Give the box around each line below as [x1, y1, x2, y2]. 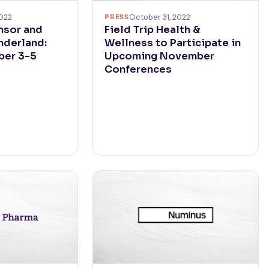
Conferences [104, 63, 172, 76]
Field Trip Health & [104, 23, 201, 37]
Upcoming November [104, 50, 215, 63]
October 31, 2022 [128, 12, 190, 23]
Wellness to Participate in [104, 37, 241, 50]
